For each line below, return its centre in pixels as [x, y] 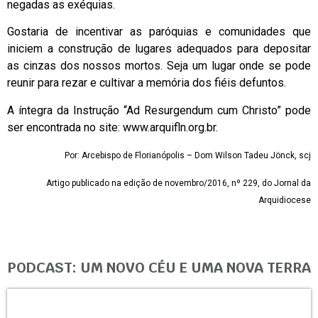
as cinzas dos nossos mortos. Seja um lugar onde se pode [159, 66]
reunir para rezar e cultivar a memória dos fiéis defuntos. [147, 83]
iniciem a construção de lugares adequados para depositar [159, 49]
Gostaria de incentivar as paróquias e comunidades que [159, 32]
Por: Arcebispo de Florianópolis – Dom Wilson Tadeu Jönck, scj [188, 156]
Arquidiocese [285, 200]
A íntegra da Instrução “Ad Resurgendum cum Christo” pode [159, 110]
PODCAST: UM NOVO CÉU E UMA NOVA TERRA [159, 267]
